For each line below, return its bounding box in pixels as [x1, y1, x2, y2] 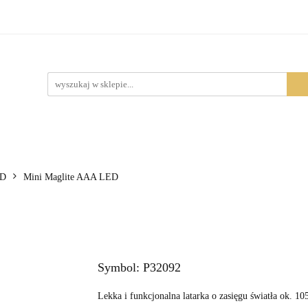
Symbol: [97, 261, 143, 274]
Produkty [112, 18, 155, 30]
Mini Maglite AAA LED [23, 172, 118, 182]
